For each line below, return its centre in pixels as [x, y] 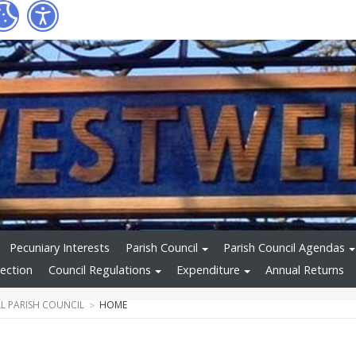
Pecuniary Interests [60, 248]
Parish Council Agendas [284, 248]
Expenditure [208, 270]
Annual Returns [305, 270]
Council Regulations [100, 270]
